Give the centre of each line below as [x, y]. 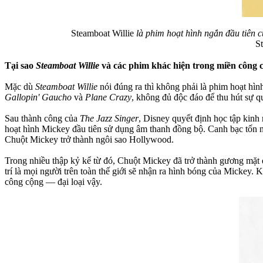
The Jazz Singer [109, 118]
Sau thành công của [42, 118]
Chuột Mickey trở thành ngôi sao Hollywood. [89, 139]
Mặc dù [20, 86]
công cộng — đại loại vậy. [53, 181]
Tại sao [20, 65]
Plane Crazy [108, 97]
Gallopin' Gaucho [38, 97]
